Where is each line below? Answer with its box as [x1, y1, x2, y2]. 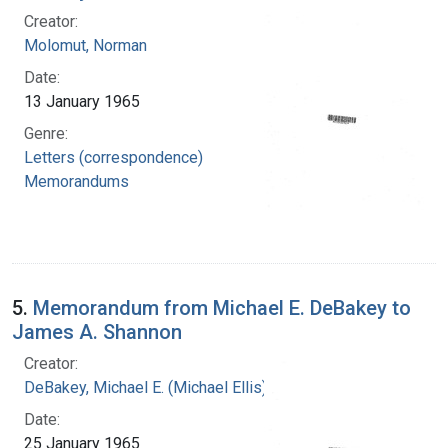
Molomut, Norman [24, 35, 147, 55]
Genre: [24, 123, 68, 143]
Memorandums [24, 171, 129, 191]
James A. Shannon [12, 319, 182, 344]
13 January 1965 [24, 91, 140, 111]
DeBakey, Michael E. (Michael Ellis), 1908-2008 [24, 377, 352, 397]
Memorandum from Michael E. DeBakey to [33, 295, 411, 320]
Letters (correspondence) [24, 147, 203, 167]
